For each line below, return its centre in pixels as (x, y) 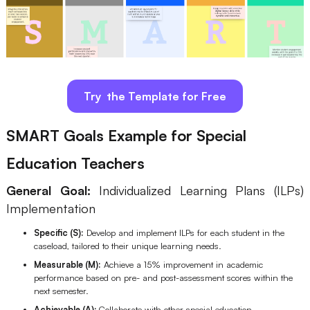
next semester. (61, 290)
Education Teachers (75, 163)
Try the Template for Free (155, 96)
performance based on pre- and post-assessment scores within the (163, 277)
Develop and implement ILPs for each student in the (184, 232)
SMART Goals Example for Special (126, 135)
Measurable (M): (67, 264)
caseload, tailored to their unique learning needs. (127, 245)
